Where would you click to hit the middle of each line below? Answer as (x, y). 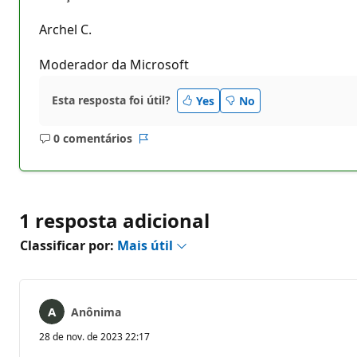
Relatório (167, 146)
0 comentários (92, 139)
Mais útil (147, 245)
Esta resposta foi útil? (111, 100)
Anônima (96, 312)
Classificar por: (69, 245)
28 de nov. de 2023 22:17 (94, 336)
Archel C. (65, 29)
